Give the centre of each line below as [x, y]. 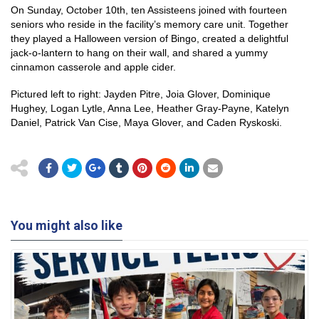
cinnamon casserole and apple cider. [93, 67]
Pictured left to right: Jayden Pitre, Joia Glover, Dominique [141, 94]
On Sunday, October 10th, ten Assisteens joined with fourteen [149, 10]
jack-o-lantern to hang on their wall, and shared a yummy [139, 53]
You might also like [67, 225]
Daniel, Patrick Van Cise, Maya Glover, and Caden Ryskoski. [146, 122]
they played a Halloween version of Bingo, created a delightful [150, 38]
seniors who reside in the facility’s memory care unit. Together [150, 24]
